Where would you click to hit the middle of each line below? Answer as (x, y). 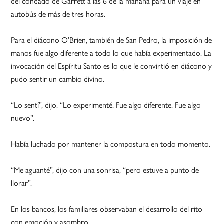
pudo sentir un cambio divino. (58, 79)
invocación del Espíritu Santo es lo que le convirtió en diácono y (112, 66)
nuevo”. (23, 118)
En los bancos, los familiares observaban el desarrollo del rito (107, 209)
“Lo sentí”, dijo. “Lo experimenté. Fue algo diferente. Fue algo (106, 105)
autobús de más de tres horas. (58, 14)
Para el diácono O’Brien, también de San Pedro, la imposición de (112, 40)
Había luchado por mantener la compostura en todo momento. (111, 144)
